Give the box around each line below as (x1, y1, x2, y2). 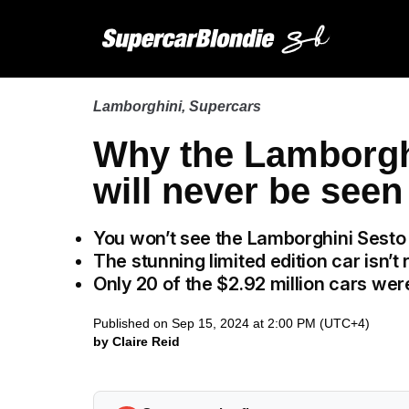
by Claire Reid (93, 334, 180, 349)
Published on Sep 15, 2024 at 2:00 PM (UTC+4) (93, 316, 370, 330)
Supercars (189, 99, 261, 114)
